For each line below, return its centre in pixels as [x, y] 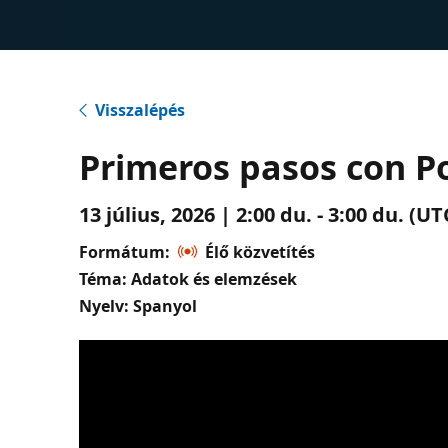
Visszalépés [140, 109]
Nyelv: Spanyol [138, 305]
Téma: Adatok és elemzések [188, 278]
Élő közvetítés [260, 251]
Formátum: [125, 251]
